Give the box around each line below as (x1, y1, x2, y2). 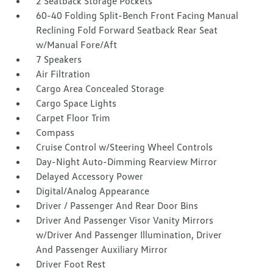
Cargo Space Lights (36, 97, 117, 109)
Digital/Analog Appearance (36, 185, 150, 197)
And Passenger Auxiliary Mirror (36, 243, 168, 255)
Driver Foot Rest (36, 258, 106, 270)
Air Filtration (36, 68, 91, 80)
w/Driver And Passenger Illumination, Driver (36, 229, 222, 241)
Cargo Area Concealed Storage (36, 82, 165, 94)
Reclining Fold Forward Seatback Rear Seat (36, 24, 218, 36)
